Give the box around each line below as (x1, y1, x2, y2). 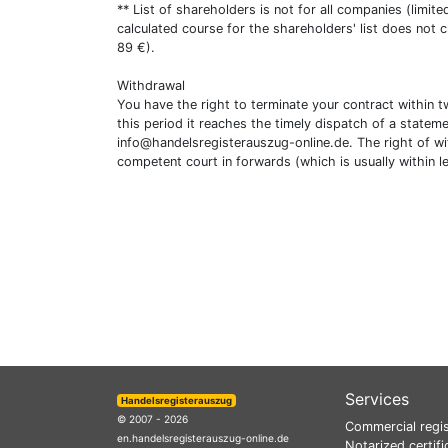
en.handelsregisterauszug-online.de (117, 432, 289, 445)
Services (345, 389, 409, 410)
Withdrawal (117, 78, 185, 93)
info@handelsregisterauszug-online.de (117, 135, 349, 150)
